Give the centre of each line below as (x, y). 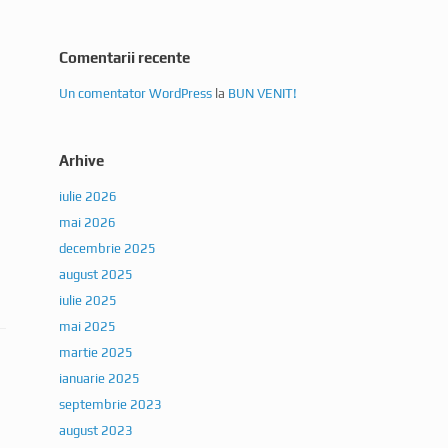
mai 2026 (88, 223)
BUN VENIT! (263, 94)
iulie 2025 (88, 301)
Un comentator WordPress (136, 94)
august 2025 (96, 275)
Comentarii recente (125, 58)
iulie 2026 (88, 197)
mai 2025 (88, 327)
